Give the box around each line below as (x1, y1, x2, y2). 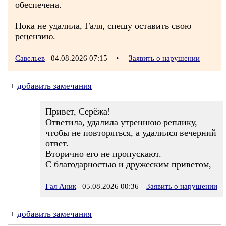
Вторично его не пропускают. (45, 149, 161, 159)
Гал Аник (45, 182, 76, 190)
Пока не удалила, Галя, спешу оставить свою (15, 21, 191, 31)
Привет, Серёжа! (45, 106, 110, 117)
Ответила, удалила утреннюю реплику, (45, 117, 197, 127)
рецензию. (15, 31, 55, 41)
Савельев (15, 54, 45, 62)
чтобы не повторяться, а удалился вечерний (45, 128, 216, 138)
